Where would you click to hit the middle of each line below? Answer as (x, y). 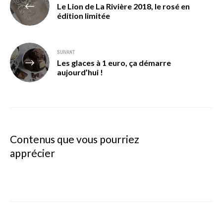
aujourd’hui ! (80, 72)
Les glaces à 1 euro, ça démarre (114, 62)
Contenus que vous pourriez (75, 139)
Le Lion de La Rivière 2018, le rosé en (123, 6)
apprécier (32, 153)
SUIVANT (66, 52)
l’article (29, 25)
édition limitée (83, 15)
